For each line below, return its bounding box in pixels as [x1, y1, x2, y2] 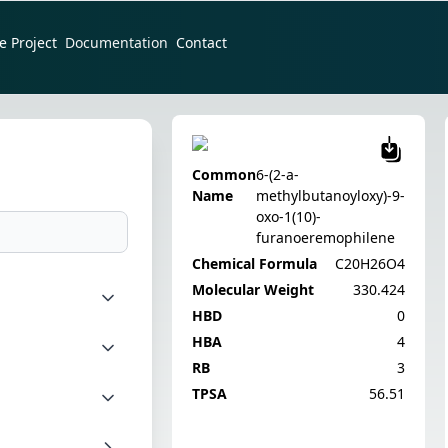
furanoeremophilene [256, 227, 395, 247]
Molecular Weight [192, 279, 314, 299]
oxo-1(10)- [256, 206, 321, 226]
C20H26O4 [335, 253, 405, 273]
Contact [176, 33, 228, 53]
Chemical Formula [192, 253, 317, 273]
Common [192, 164, 256, 184]
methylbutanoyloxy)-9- [256, 185, 405, 205]
